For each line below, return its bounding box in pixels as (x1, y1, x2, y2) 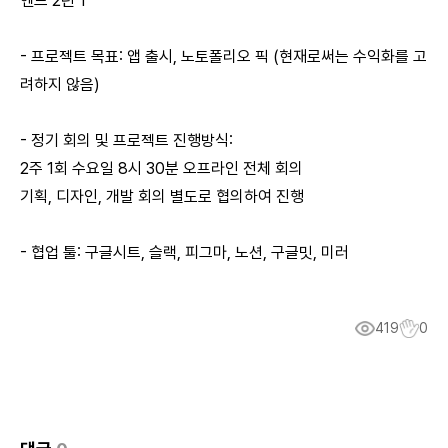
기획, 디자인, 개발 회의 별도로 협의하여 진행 (20, 187, 304, 206)
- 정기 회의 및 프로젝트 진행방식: (20, 131, 233, 150)
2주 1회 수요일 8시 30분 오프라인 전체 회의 (20, 159, 303, 178)
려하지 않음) (20, 75, 100, 94)
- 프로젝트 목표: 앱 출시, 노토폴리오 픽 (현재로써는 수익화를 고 (20, 47, 427, 66)
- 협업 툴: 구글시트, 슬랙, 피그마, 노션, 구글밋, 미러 (20, 243, 349, 262)
